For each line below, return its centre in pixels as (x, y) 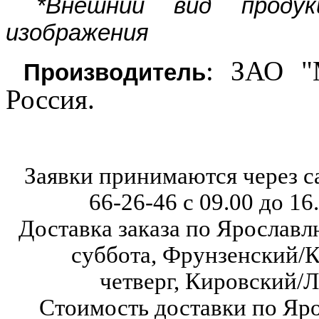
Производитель (114, 72)
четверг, (142, 281)
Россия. (50, 99)
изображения (77, 32)
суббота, (116, 255)
